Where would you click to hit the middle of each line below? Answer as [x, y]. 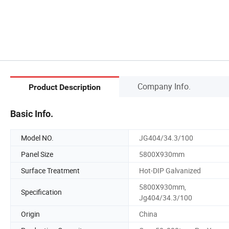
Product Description [65, 87]
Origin [30, 214]
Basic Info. [32, 113]
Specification [41, 192]
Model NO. [37, 138]
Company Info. [164, 86]
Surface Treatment [50, 170]
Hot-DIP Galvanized [170, 170]
